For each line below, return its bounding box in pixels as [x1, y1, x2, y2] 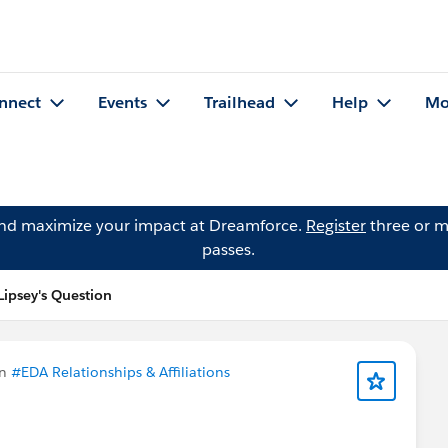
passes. [201, 239, 255, 260]
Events [98, 92, 147, 114]
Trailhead [204, 92, 275, 114]
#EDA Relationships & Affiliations [11, 363, 230, 381]
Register [306, 215, 366, 236]
